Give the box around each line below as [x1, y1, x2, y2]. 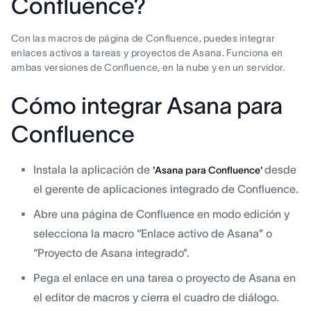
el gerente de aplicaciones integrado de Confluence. [33, 183, 299, 196]
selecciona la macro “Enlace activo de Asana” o [33, 227, 272, 240]
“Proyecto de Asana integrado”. [33, 246, 190, 260]
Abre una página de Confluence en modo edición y [33, 208, 289, 221]
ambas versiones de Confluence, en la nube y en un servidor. [11, 62, 285, 74]
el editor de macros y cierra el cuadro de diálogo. [33, 291, 279, 304]
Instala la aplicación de [33, 163, 153, 176]
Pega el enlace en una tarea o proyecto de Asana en [33, 271, 296, 285]
